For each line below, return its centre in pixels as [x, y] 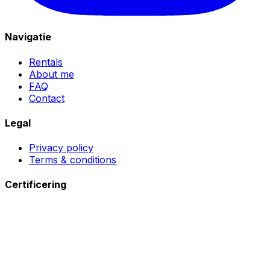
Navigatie [28, 37]
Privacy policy [61, 148]
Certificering [36, 185]
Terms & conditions [73, 160]
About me [52, 74]
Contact [47, 98]
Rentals [46, 62]
